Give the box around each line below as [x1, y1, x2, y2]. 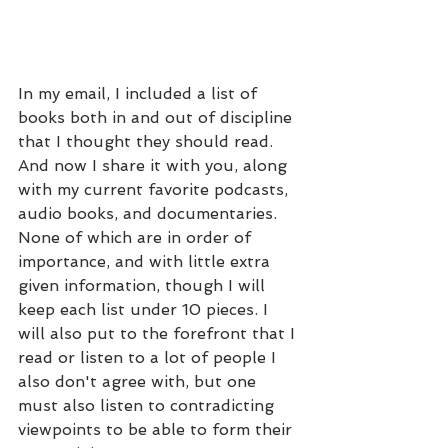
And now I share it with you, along [18, 156, 292, 175]
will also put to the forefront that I [18, 324, 300, 343]
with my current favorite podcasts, [18, 180, 293, 199]
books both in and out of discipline [18, 108, 297, 127]
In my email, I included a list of [18, 84, 262, 103]
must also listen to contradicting [18, 396, 279, 415]
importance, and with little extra [18, 252, 275, 271]
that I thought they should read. [18, 132, 278, 151]
